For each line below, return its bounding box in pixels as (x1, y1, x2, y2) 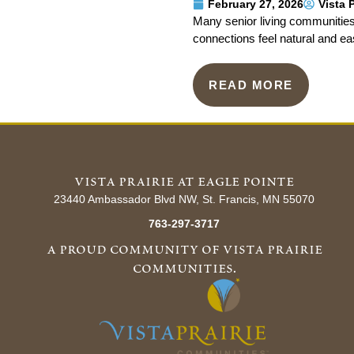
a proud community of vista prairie (46, 240, 322, 258)
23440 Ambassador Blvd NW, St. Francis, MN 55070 (54, 192, 315, 205)
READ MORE (209, 77, 293, 92)
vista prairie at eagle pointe (74, 172, 295, 190)
